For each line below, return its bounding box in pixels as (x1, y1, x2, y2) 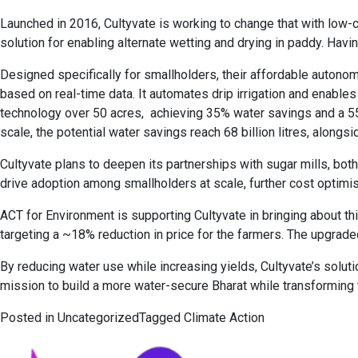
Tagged (139, 310, 184, 325)
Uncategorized (58, 310, 139, 325)
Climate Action (184, 310, 265, 325)
